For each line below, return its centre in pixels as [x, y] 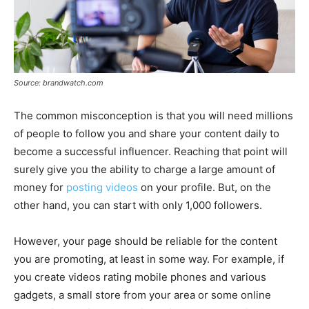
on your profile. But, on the [205, 187]
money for [40, 187]
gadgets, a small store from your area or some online [142, 295]
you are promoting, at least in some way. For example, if [149, 259]
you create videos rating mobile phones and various [140, 277]
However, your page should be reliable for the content [146, 241]
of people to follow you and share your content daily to [147, 133]
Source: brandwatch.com [59, 82]
